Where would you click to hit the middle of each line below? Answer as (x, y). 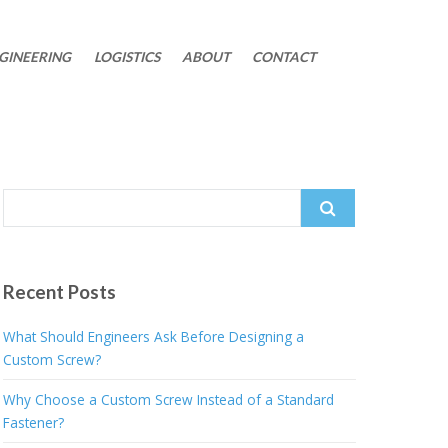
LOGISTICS (126, 57)
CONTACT (284, 57)
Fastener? (33, 422)
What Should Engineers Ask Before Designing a (153, 336)
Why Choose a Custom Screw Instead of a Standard (168, 399)
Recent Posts (59, 292)
